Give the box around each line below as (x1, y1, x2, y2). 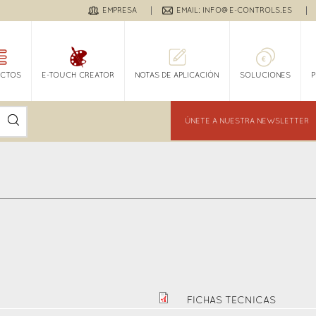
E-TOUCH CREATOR (42, 72, 114, 79)
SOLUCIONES (240, 72, 291, 79)
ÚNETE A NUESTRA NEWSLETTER (185, 118, 309, 125)
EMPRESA (102, 7, 137, 14)
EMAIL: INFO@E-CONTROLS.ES (176, 7, 292, 14)
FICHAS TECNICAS (187, 296, 276, 305)
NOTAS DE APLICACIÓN (135, 72, 219, 79)
